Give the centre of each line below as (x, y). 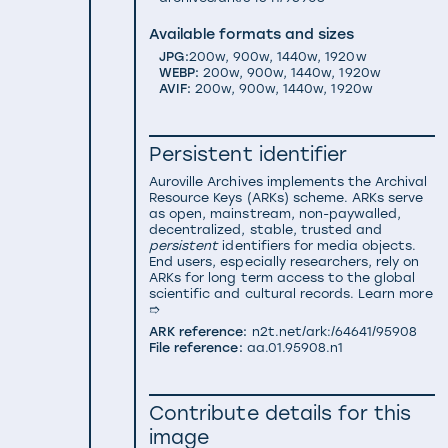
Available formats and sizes (252, 33)
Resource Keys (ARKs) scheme (246, 197)
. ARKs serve (384, 197)
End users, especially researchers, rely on (284, 261)
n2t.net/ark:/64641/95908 (334, 331)
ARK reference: (198, 331)
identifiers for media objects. (317, 245)
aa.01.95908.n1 (295, 347)
